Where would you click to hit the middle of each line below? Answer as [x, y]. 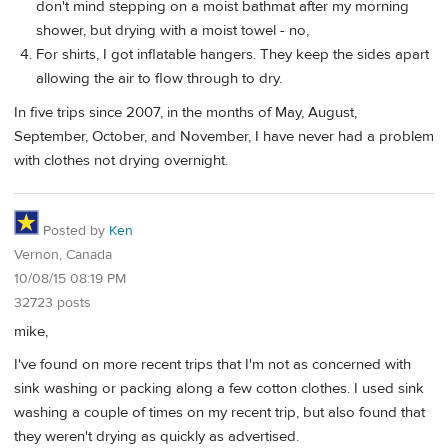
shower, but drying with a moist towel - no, [172, 30]
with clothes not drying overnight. [121, 160]
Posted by [74, 231]
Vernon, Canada [63, 255]
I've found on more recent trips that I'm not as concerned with [212, 365]
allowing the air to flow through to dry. [159, 78]
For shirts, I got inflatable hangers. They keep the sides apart [232, 54]
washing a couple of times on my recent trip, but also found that [219, 413]
